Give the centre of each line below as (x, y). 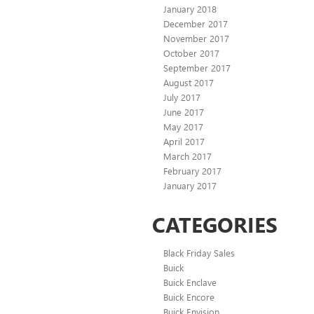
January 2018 (190, 9)
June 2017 (184, 112)
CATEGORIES (215, 225)
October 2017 (191, 53)
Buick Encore (189, 297)
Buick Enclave (190, 282)
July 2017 (182, 97)
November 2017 (196, 39)
